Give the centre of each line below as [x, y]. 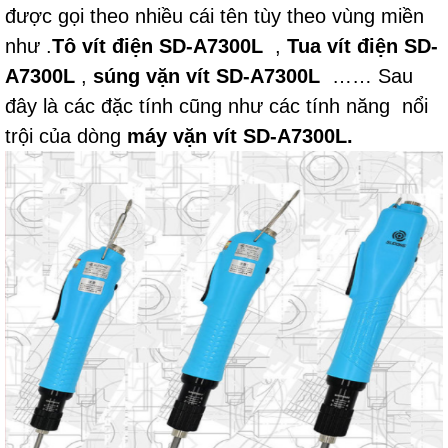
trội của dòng [66, 136]
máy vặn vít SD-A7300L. [240, 136]
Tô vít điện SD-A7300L [157, 46]
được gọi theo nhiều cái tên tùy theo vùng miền [214, 16]
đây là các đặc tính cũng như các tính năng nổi [216, 106]
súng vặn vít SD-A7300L [206, 76]
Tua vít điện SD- [359, 46]
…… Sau [366, 76]
